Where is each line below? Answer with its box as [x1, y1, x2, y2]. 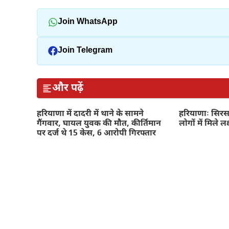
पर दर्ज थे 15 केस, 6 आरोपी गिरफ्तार [37, 128, 156, 140]
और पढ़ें [52, 81, 83, 95]
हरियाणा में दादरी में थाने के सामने [37, 109, 144, 120]
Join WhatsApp [57, 17, 118, 28]
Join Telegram [57, 45, 112, 57]
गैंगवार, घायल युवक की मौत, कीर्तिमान [37, 119, 161, 130]
